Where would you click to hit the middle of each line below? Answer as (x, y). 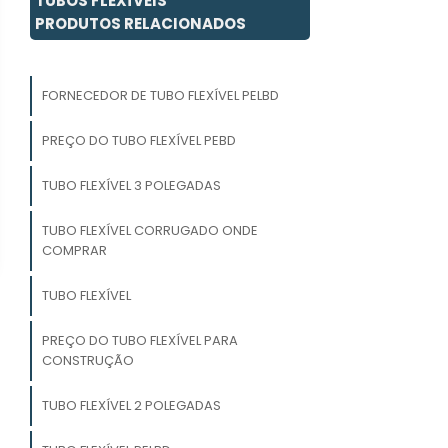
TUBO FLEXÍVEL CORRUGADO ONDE (149, 230)
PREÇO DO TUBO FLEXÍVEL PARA (139, 340)
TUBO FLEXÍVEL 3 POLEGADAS (131, 185)
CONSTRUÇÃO (87, 360)
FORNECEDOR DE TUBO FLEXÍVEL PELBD (160, 95)
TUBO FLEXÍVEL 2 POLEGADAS (131, 405)
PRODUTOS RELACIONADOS (140, 23)
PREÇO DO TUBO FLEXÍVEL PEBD (138, 140)
